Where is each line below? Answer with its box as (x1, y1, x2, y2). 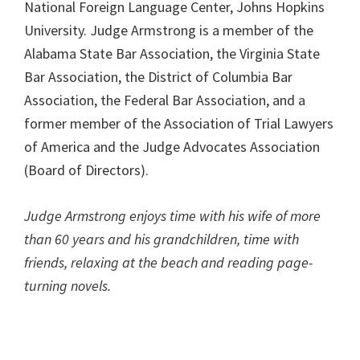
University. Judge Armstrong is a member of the (24, 20, 313, 39)
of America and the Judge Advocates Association (24, 137, 320, 156)
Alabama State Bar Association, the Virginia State (24, 43, 320, 63)
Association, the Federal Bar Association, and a (24, 90, 305, 109)
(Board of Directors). (24, 160, 149, 179)
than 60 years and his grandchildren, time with (24, 229, 299, 248)
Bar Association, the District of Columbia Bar (24, 67, 292, 86)
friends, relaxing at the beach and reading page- (24, 252, 313, 272)
